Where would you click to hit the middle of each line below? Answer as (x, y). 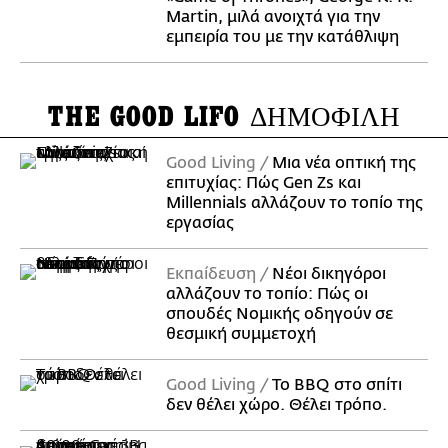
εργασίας (200, 223)
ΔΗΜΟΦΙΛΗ (324, 117)
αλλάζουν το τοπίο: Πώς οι (267, 294)
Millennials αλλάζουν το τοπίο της (294, 203)
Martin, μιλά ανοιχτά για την (273, 17)
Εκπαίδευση (211, 274)
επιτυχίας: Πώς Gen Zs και (263, 183)
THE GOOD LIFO (149, 117)
